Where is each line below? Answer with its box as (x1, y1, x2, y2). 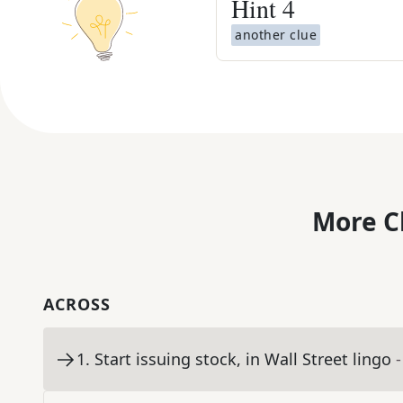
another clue (235, 26, 317, 43)
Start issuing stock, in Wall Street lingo (94, 348, 391, 371)
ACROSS (43, 293, 111, 316)
